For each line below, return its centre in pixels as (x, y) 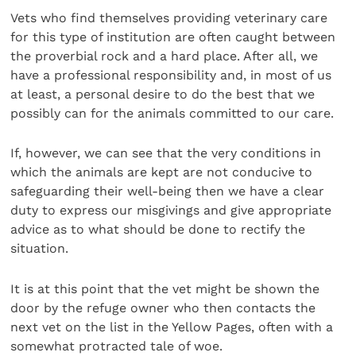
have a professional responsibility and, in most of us (171, 75)
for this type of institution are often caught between (173, 37)
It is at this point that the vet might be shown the (165, 288)
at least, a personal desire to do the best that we (163, 94)
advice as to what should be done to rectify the (158, 230)
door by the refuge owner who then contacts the (163, 308)
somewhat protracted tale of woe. (117, 346)
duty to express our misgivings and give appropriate (171, 211)
